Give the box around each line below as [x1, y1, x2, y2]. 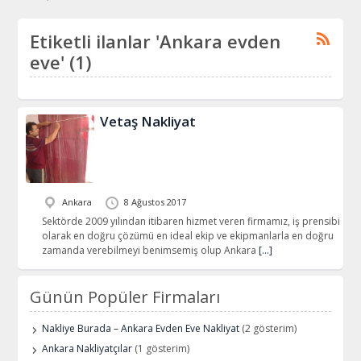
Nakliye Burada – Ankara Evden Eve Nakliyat [42, 321, 240, 335]
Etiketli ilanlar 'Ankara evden [30, 29, 281, 53]
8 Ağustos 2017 [123, 196, 186, 209]
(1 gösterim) [132, 341, 190, 355]
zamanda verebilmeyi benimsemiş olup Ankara [41, 243, 259, 258]
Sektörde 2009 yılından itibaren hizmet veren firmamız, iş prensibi [41, 214, 340, 229]
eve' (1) [30, 50, 92, 74]
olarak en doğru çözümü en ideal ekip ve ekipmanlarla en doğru [41, 229, 334, 243]
